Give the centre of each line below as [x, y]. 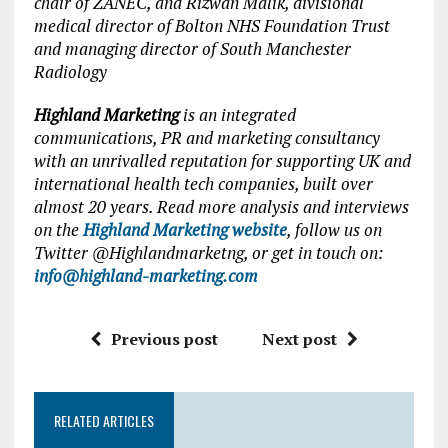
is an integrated [239, 114]
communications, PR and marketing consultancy [206, 137]
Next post [299, 339]
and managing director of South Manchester [192, 48]
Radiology [70, 71]
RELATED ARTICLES [103, 420]
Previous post [164, 339]
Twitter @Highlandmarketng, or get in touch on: [208, 252]
